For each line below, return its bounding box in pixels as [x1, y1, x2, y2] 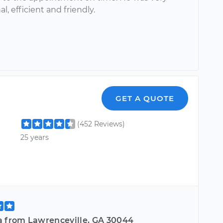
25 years [20, 133, 49, 142]
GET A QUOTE [115, 94, 175, 103]
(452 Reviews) [77, 119, 125, 128]
